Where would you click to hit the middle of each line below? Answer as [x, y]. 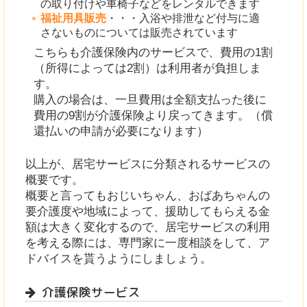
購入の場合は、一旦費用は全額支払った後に [150, 100]
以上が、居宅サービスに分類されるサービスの [148, 164]
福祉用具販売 [74, 19]
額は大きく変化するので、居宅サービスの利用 [148, 228]
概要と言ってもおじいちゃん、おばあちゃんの [148, 196]
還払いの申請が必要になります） [121, 132]
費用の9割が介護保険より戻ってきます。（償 [153, 116]
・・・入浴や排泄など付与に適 [183, 19]
